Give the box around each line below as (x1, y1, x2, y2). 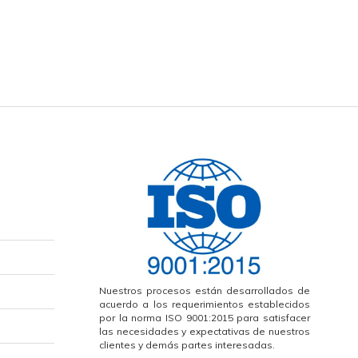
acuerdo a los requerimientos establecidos (99, 297, 310, 310)
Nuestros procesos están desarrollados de (99, 284, 310, 296)
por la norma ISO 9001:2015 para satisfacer (99, 311, 310, 324)
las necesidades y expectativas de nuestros (99, 324, 310, 337)
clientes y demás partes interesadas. (99, 338, 275, 351)
